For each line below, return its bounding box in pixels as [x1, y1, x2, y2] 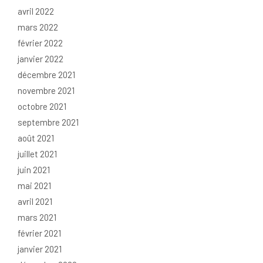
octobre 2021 [18, 101, 66, 112]
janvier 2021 [18, 244, 62, 255]
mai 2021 [18, 180, 51, 191]
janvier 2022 [18, 53, 63, 65]
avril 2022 [18, 6, 54, 17]
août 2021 [18, 133, 54, 144]
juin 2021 [18, 164, 50, 176]
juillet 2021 [18, 149, 57, 160]
